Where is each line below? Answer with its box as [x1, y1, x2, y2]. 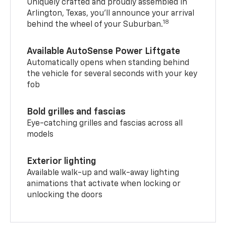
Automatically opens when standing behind [27, 59, 190, 68]
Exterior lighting [27, 157, 97, 166]
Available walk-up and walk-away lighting [27, 169, 180, 178]
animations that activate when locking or [27, 180, 181, 189]
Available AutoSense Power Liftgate [27, 47, 181, 56]
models [27, 131, 54, 139]
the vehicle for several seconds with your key [27, 70, 198, 79]
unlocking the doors [27, 191, 103, 200]
